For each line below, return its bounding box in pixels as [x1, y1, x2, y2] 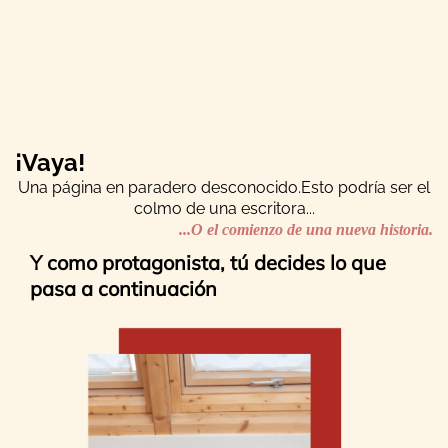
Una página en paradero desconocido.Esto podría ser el [18, 178, 430, 197]
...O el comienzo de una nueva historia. [179, 221, 433, 238]
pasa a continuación [30, 276, 217, 301]
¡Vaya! [15, 148, 85, 177]
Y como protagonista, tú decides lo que [30, 250, 386, 275]
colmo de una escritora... [133, 199, 315, 218]
